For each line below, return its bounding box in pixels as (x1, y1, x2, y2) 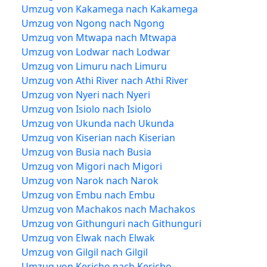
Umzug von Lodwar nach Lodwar (21, 45, 170, 58)
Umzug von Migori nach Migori (21, 159, 162, 173)
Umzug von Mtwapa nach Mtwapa (21, 30, 176, 44)
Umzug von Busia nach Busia (21, 145, 151, 159)
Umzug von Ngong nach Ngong (21, 16, 164, 30)
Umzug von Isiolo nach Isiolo (21, 102, 151, 116)
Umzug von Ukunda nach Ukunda (21, 116, 174, 130)
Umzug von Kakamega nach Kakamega (21, 2, 198, 15)
